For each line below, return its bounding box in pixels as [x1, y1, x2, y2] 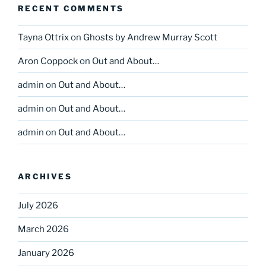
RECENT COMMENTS [18, 3, 124, 13]
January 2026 [18, 248, 74, 259]
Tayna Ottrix [18, 31, 69, 43]
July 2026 [18, 200, 58, 211]
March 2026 [18, 224, 69, 235]
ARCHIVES [18, 172, 72, 182]
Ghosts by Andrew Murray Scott [83, 31, 217, 43]
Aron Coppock [18, 55, 78, 66]
